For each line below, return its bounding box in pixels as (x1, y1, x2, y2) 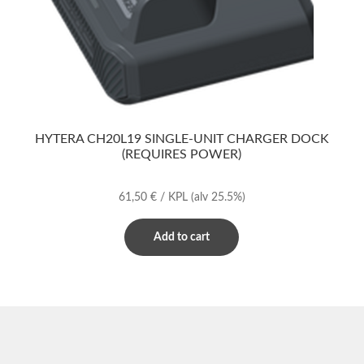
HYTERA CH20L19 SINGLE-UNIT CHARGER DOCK (34, 132, 329, 146)
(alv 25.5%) (190, 191, 245, 203)
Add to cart (154, 231, 210, 243)
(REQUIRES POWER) (122, 148, 242, 162)
